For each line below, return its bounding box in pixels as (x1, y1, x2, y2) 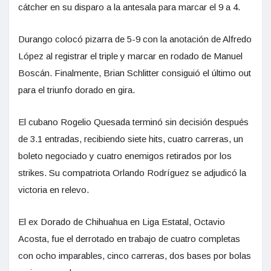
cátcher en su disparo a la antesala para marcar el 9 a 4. (18, 1, 240, 12)
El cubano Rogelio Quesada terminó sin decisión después (18, 116, 249, 127)
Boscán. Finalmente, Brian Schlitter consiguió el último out (18, 67, 251, 78)
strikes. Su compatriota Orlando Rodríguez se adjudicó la (18, 167, 246, 178)
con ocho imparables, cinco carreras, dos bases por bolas (18, 250, 251, 261)
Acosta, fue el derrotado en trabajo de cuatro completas (18, 233, 240, 244)
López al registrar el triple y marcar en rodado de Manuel (18, 50, 243, 61)
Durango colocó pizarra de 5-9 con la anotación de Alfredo (18, 33, 252, 44)
